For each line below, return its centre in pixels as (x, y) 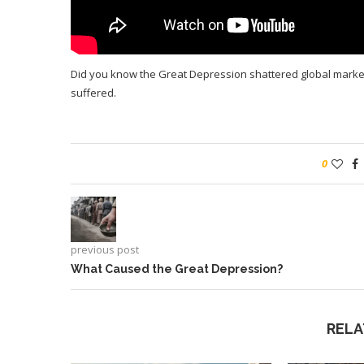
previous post (105, 249)
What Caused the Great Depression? (177, 269)
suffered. (93, 92)
